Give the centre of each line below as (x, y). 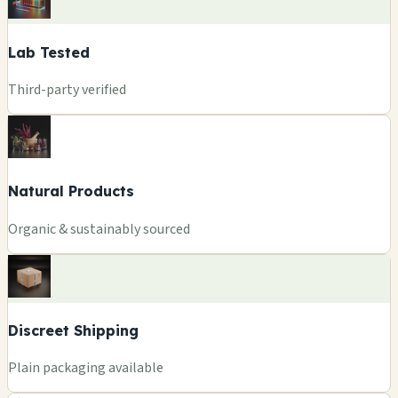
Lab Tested (49, 52)
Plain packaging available (86, 368)
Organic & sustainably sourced (99, 229)
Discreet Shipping (73, 330)
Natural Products (71, 191)
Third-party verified (67, 89)
